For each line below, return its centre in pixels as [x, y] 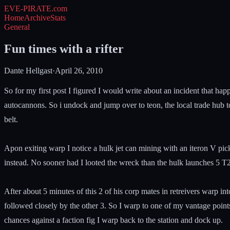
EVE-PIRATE [28, 8]
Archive [37, 18]
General [17, 27]
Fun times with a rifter [64, 49]
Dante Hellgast [28, 70]
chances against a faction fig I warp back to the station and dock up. [113, 220]
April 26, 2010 [79, 70]
